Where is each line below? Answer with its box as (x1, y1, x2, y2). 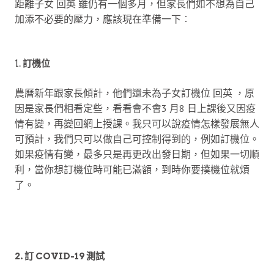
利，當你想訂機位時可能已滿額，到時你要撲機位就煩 (15, 163, 250, 176)
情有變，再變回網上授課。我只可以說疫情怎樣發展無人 (15, 117, 259, 130)
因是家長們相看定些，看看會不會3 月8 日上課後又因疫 (15, 102, 256, 114)
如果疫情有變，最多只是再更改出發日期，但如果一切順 (15, 147, 259, 160)
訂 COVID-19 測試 (24, 250, 105, 262)
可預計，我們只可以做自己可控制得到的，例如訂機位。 (15, 132, 259, 145)
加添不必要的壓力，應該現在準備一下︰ (15, 12, 191, 25)
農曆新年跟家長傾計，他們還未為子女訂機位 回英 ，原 (15, 86, 254, 99)
